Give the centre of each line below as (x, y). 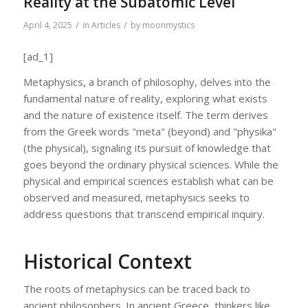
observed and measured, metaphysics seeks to (136, 197)
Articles (106, 25)
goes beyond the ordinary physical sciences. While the (151, 164)
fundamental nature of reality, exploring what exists (145, 98)
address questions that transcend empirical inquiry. (144, 213)
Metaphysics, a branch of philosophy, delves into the (147, 81)
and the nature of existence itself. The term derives (145, 114)
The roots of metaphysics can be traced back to (136, 288)
